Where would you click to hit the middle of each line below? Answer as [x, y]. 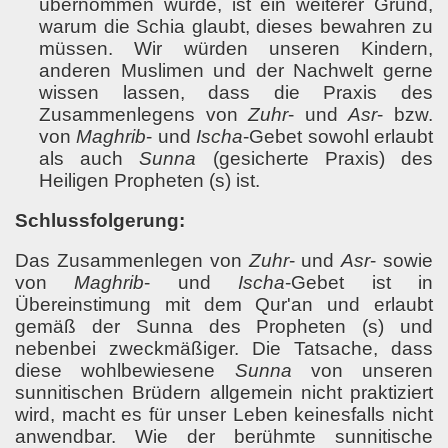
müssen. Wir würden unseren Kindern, [236, 48]
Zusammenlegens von [144, 114]
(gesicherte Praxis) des [315, 158]
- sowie [402, 260]
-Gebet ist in [359, 282]
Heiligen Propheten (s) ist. [149, 180]
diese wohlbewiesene [125, 370]
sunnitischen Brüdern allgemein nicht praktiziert [224, 392]
